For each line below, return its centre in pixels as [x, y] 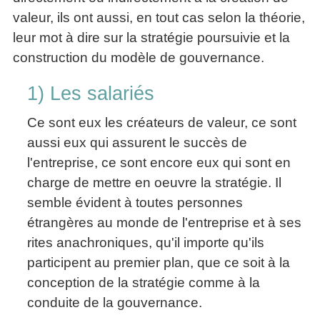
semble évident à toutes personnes [135, 202]
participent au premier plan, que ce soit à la [159, 262]
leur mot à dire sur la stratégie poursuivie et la [151, 37]
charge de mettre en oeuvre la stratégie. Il [154, 182]
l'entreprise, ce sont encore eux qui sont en [159, 162]
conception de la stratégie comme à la [144, 282]
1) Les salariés [91, 93]
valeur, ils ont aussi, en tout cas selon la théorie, [159, 17]
